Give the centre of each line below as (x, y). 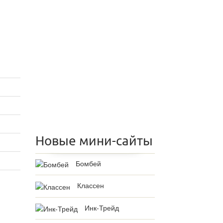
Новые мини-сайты (94, 141)
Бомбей (88, 163)
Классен (91, 185)
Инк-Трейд (102, 207)
